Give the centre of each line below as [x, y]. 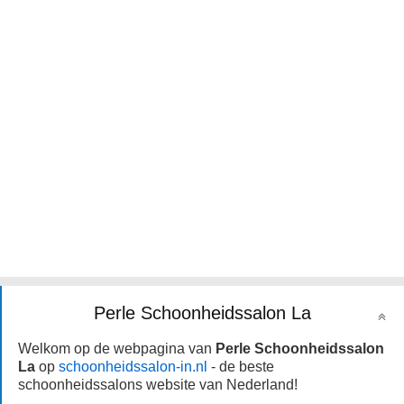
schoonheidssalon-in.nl [133, 367]
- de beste [241, 367]
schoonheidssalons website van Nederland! [160, 385]
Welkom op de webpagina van [117, 349]
